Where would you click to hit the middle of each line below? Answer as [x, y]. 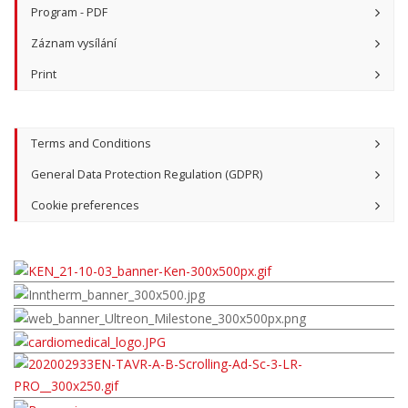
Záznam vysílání [74, 44]
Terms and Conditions [91, 144]
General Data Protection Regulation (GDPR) [147, 175]
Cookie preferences [85, 206]
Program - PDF [69, 13]
